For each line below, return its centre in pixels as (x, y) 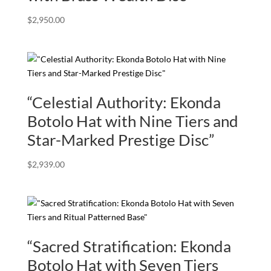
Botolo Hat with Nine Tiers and (132, 121)
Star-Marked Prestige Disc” (120, 139)
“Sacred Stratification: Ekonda (129, 246)
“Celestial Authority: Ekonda (124, 102)
